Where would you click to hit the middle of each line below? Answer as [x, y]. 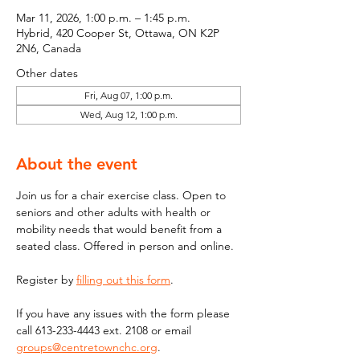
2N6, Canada [49, 48]
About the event [77, 164]
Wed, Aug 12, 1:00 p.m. [129, 115]
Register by [46, 280]
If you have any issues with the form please [125, 313]
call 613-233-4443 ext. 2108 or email [107, 330]
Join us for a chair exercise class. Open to [123, 195]
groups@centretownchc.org [87, 347]
